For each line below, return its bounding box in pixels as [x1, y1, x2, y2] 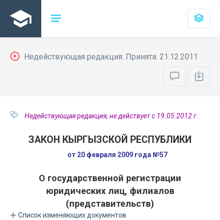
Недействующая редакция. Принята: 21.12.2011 [22, 52, 198, 61]
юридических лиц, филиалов [46, 186, 174, 196]
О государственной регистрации [39, 173, 181, 183]
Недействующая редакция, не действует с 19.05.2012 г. [25, 112, 198, 120]
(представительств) [66, 198, 154, 209]
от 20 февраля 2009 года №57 [67, 151, 167, 159]
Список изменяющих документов [17, 211, 126, 219]
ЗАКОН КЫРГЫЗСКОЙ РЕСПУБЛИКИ [28, 134, 192, 145]
